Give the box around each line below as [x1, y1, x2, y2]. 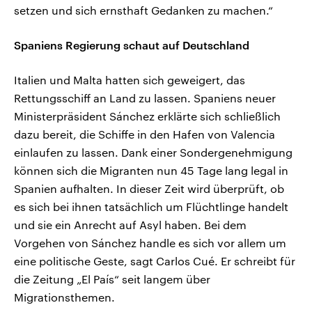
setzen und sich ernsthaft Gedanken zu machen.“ [14, 3, 273, 17]
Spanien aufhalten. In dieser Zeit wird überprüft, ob [14, 182, 284, 196]
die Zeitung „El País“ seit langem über [14, 272, 210, 286]
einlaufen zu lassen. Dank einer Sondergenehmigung [14, 146, 292, 159]
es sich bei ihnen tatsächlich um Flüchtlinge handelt [14, 200, 288, 214]
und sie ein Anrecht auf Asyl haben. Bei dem [14, 218, 247, 232]
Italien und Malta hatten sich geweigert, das [14, 73, 245, 87]
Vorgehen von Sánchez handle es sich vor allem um [14, 236, 286, 250]
